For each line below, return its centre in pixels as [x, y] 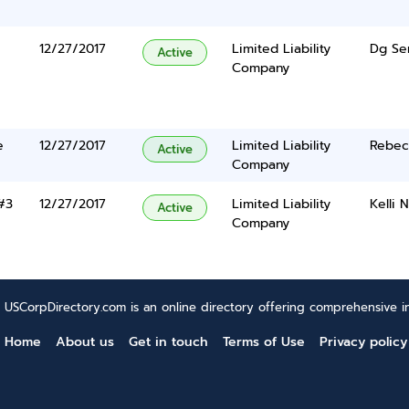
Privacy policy [363, 342]
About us [85, 342]
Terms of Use [264, 342]
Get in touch [168, 342]
